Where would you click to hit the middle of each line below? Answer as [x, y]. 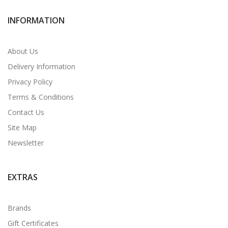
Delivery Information [41, 66]
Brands [19, 208]
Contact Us [26, 112]
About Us [23, 51]
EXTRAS [23, 177]
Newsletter [26, 142]
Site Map [22, 127]
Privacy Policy [30, 81]
